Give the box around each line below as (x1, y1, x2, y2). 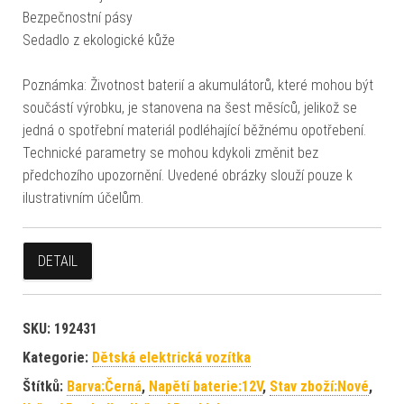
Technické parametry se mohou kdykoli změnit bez (23, 143, 318, 161)
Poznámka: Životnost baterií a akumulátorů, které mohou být (23, 76, 373, 94)
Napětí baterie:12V (149, 377, 262, 395)
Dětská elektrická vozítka (92, 348, 251, 366)
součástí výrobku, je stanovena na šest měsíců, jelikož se (23, 98, 357, 116)
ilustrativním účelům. (23, 188, 143, 207)
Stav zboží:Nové (270, 377, 369, 395)
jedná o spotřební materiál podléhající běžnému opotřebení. (23, 121, 366, 139)
